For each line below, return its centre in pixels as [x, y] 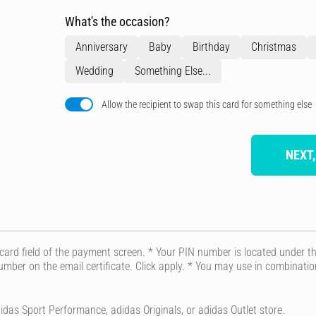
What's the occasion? [117, 22]
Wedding [95, 71]
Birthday [211, 47]
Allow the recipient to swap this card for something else [207, 104]
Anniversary [102, 47]
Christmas [274, 47]
